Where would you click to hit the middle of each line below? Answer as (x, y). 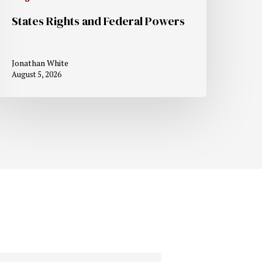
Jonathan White (40, 63)
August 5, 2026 (37, 74)
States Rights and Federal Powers (99, 21)
